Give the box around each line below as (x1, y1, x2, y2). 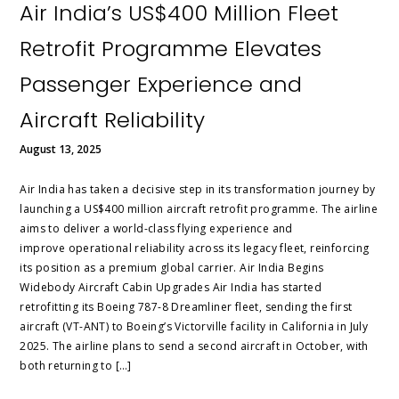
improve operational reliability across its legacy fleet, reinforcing (20, 240, 370, 256)
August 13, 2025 (20, 142, 102, 158)
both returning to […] (20, 358, 132, 374)
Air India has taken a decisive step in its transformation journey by (20, 182, 376, 198)
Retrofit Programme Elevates (20, 34, 322, 64)
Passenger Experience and (20, 69, 303, 100)
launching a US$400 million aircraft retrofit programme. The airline (20, 201, 379, 217)
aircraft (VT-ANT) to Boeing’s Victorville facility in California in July (20, 319, 369, 335)
